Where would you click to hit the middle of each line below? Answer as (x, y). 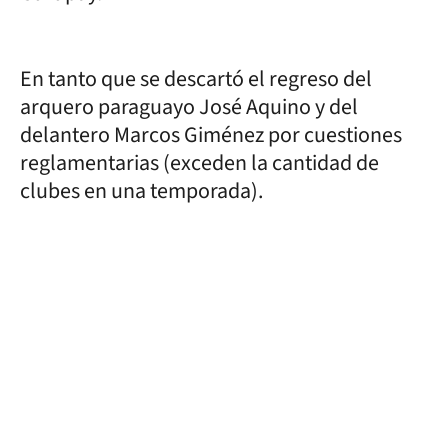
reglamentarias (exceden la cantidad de (199, 162)
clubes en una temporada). (141, 190)
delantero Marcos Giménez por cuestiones (211, 134)
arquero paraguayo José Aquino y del (189, 106)
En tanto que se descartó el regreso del (196, 78)
